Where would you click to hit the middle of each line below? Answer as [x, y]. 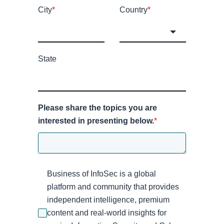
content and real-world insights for [107, 213]
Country [133, 10]
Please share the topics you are [97, 108]
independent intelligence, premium [108, 200]
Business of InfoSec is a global [101, 174]
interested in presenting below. [96, 121]
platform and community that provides [113, 187]
